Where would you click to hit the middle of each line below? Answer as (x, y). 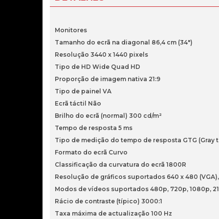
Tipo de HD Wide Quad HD (98, 67)
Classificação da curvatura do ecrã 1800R (120, 164)
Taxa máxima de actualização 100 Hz (113, 213)
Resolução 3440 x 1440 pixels (101, 55)
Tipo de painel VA (83, 91)
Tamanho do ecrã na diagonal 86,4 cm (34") (124, 42)
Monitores (71, 30)
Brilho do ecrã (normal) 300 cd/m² (108, 116)
